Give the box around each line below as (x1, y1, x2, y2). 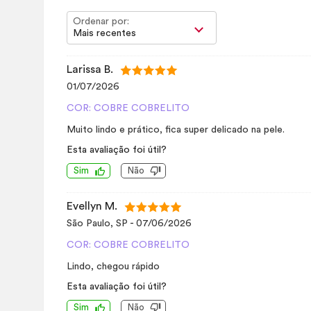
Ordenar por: (73, 17, 129, 26)
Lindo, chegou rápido (67, 262, 160, 271)
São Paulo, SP (67, 219, 130, 228)
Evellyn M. (67, 201, 117, 212)
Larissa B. (67, 64, 113, 75)
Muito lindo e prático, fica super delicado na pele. (67, 125, 285, 135)
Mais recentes (73, 28, 136, 38)
